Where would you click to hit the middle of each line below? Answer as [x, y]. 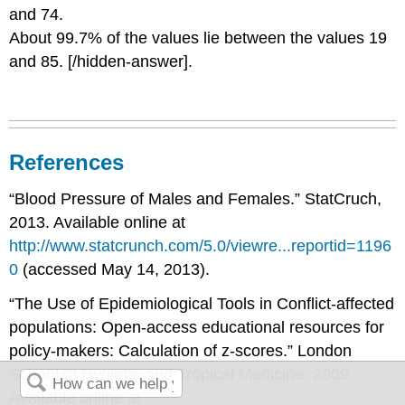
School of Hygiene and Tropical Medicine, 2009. [182, 375]
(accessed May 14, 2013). [114, 269]
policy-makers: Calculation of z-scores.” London [181, 351]
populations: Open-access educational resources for [197, 328]
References [67, 162]
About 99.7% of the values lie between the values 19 [198, 38]
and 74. [37, 14]
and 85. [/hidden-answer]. [101, 61]
